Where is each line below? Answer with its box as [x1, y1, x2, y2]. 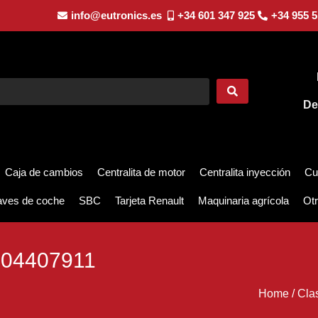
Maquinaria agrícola [198, 194, 289, 207]
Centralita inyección [199, 166, 290, 179]
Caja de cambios [5, 166, 83, 179]
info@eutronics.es [70, 9, 162, 21]
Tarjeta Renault [115, 194, 184, 207]
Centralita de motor [97, 166, 185, 179]
